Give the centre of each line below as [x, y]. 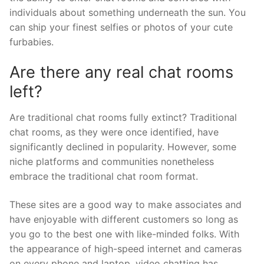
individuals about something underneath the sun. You [128, 12]
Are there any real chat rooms [121, 72]
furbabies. [32, 42]
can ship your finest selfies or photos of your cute [121, 27]
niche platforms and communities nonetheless [112, 162]
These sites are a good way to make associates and [126, 204]
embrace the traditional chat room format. [104, 176]
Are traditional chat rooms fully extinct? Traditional [123, 118]
